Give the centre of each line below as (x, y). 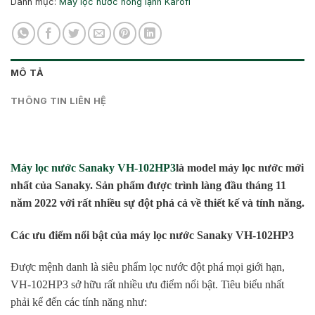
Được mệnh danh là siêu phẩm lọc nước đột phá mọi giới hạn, (148, 267)
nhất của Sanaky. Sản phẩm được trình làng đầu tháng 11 (148, 185)
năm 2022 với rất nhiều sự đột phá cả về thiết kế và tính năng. (157, 202)
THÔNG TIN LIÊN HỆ (59, 101)
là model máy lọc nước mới (240, 167)
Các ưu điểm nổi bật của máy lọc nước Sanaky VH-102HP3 (152, 235)
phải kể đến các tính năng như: (79, 302)
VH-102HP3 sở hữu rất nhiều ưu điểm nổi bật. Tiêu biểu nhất (147, 285)
